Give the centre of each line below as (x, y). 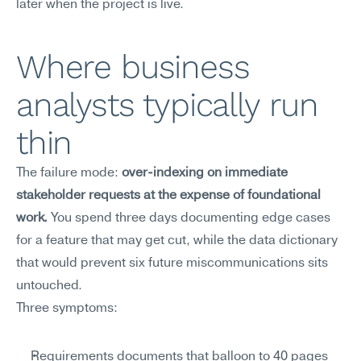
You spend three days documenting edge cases (189, 218)
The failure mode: (69, 173)
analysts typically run (167, 105)
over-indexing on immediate (205, 173)
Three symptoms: (67, 309)
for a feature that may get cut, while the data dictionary (177, 241)
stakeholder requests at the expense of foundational (168, 196)
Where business (133, 67)
